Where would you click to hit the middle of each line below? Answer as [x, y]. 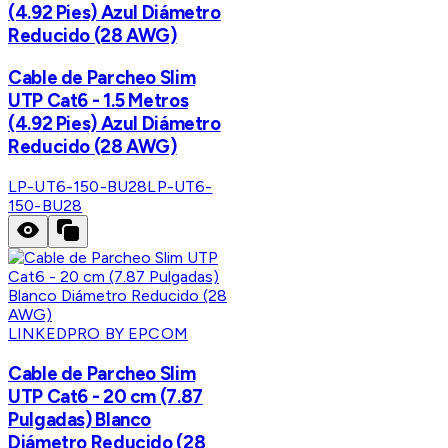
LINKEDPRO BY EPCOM [98, 333]
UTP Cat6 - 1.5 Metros [98, 101]
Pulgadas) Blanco [80, 419]
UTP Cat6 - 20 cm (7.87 [105, 396]
